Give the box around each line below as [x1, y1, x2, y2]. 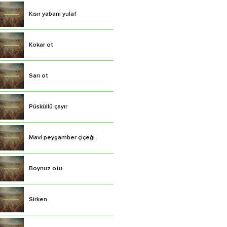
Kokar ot [29, 42, 53, 48]
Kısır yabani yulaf [29, 11, 77, 17]
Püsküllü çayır [29, 104, 67, 110]
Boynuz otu [29, 166, 62, 172]
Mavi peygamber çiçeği [29, 135, 95, 141]
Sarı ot [29, 73, 48, 79]
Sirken [29, 197, 47, 203]
